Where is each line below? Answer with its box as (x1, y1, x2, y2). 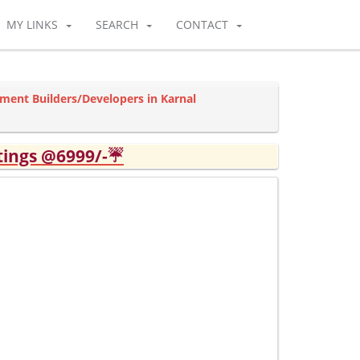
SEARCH (96, 17, 138, 32)
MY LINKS (6, 17, 58, 32)
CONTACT (176, 17, 228, 32)
